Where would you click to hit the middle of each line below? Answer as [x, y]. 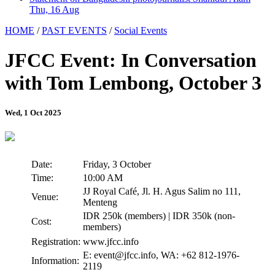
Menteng [100, 203]
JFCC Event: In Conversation [131, 60]
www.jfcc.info [111, 242]
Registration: [56, 242]
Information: [55, 261]
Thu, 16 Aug [54, 10]
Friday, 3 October [117, 165]
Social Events [141, 30]
